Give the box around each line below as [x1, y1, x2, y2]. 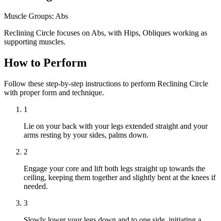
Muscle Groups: [4, 11, 54, 20]
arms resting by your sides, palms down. [24, 130, 148, 139]
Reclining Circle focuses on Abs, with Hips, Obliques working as [4, 28, 207, 37]
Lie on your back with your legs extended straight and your [24, 121, 208, 130]
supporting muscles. [4, 37, 66, 46]
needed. [24, 182, 48, 190]
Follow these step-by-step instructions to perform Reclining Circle [4, 79, 208, 88]
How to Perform [4, 56, 87, 69]
